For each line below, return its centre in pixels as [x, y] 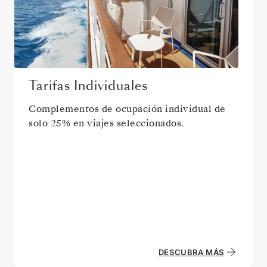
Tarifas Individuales [92, 86]
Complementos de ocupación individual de [127, 109]
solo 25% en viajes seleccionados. [106, 123]
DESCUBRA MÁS [191, 252]
